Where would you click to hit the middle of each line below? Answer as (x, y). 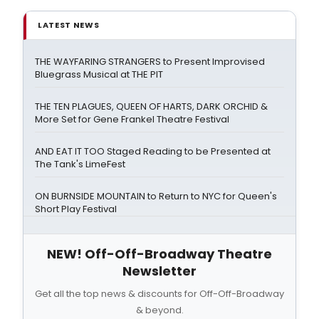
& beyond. (159, 310)
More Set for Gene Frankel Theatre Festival (132, 119)
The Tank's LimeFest (80, 164)
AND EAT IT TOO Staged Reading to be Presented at (153, 151)
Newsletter (159, 271)
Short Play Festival (76, 209)
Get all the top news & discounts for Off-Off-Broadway (159, 293)
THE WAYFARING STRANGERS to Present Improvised (150, 61)
